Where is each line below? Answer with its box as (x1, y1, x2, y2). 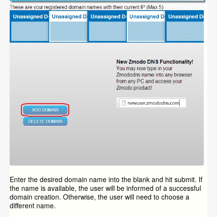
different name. (10, 201, 56, 211)
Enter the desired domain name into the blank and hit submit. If (10, 174, 202, 185)
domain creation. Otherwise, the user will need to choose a (10, 192, 189, 202)
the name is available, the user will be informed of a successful (10, 183, 201, 193)
